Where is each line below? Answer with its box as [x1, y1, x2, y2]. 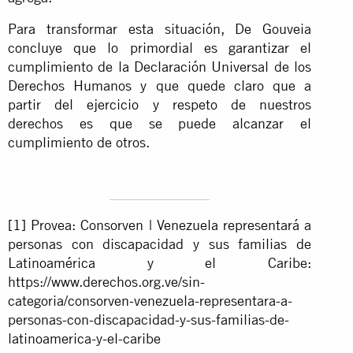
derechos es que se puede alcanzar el [8, 114, 312, 132]
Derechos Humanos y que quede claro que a [8, 76, 312, 94]
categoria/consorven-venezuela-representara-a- [8, 292, 292, 309]
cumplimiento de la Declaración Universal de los [8, 58, 312, 75]
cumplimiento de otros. [8, 133, 150, 150]
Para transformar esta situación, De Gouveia [8, 20, 312, 37]
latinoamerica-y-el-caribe [8, 329, 161, 347]
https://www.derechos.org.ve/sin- [8, 273, 205, 290]
